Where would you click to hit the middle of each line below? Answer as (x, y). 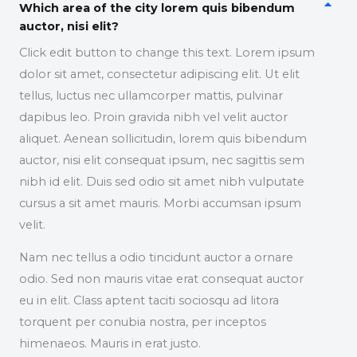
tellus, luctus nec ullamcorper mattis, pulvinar (151, 95)
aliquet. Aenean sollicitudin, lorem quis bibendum (163, 138)
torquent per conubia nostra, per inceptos (143, 322)
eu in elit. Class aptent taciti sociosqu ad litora (149, 301)
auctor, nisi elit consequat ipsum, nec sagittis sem (162, 160)
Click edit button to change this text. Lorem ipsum (167, 52)
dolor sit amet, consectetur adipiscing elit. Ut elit (159, 74)
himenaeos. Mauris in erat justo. (110, 344)
